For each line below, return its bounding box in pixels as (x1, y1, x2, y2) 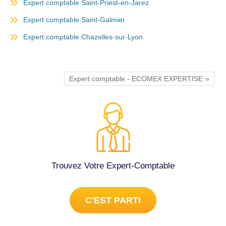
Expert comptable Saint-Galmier (23, 16, 125, 24)
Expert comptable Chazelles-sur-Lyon (23, 33, 143, 41)
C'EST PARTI (85, 195, 141, 205)
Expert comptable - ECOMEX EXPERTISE (69, 75, 203, 83)
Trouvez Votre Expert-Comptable (51, 160, 175, 171)
